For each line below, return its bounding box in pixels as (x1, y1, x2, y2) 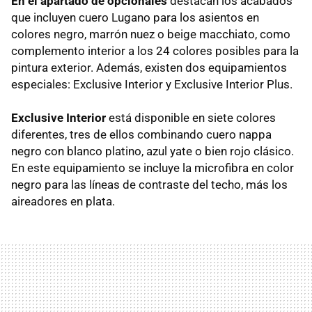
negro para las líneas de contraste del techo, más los (11, 178, 288, 192)
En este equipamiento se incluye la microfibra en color (11, 161, 294, 175)
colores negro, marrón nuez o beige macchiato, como (11, 27, 290, 42)
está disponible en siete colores (106, 111, 276, 125)
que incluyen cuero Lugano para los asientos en (11, 10, 259, 25)
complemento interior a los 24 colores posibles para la (11, 44, 299, 58)
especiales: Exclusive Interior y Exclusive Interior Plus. (11, 77, 292, 92)
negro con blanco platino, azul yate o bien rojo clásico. (11, 144, 294, 159)
